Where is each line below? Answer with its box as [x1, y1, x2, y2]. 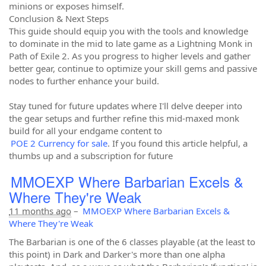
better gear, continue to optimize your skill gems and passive [9, 62, 257, 74]
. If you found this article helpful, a [107, 137, 248, 149]
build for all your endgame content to [9, 125, 162, 137]
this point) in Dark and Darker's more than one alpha [9, 248, 225, 260]
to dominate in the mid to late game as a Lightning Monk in [9, 37, 252, 49]
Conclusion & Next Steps [9, 12, 109, 24]
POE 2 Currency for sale [11, 137, 107, 149]
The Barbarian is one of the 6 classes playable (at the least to [9, 236, 255, 248]
